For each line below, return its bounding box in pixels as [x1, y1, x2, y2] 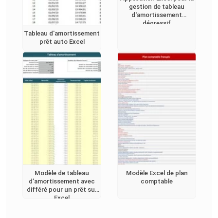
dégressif [143, 19, 171, 27]
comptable [141, 178, 173, 185]
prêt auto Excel [39, 38, 85, 46]
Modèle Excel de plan [126, 169, 188, 177]
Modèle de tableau [35, 169, 89, 177]
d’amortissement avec [29, 178, 95, 185]
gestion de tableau [129, 3, 184, 11]
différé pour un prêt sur [26, 186, 97, 194]
